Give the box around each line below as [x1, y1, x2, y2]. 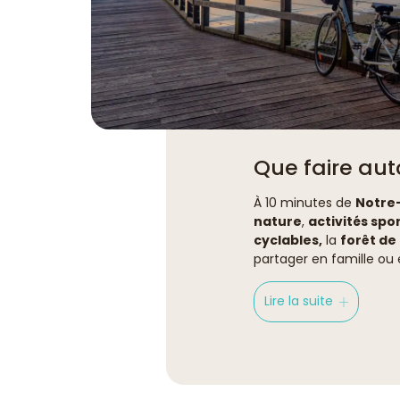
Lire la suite [263, 292, 333, 311]
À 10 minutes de [254, 193, 355, 212]
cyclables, [254, 230, 322, 249]
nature [254, 212, 302, 230]
